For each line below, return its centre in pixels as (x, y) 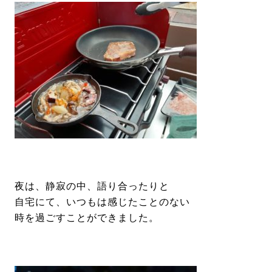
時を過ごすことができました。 (87, 218)
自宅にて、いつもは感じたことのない (102, 202)
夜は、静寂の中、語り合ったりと (92, 186)
